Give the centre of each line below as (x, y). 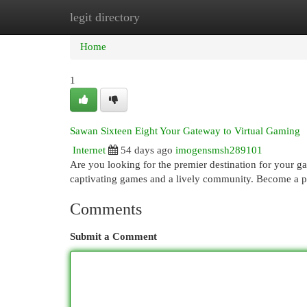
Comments (106, 209)
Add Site (251, 17)
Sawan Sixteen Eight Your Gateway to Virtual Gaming (185, 131)
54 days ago (147, 150)
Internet (89, 150)
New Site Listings (174, 17)
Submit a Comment (113, 236)
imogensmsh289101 (219, 150)
